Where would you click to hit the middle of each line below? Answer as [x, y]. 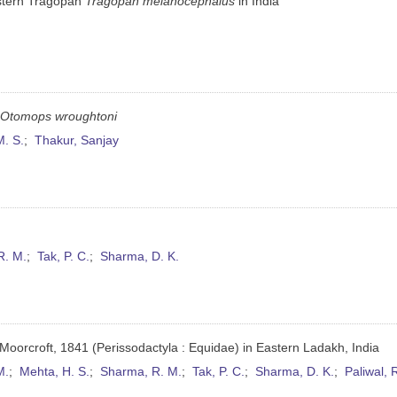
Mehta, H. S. [55, 372]
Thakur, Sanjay [77, 141]
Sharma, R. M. [141, 372]
